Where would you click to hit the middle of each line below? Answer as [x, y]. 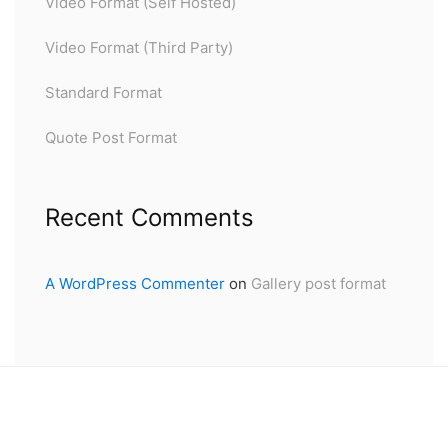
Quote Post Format [111, 137]
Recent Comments [149, 217]
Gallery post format [318, 283]
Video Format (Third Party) [139, 47]
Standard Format [103, 92]
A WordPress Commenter [135, 283]
